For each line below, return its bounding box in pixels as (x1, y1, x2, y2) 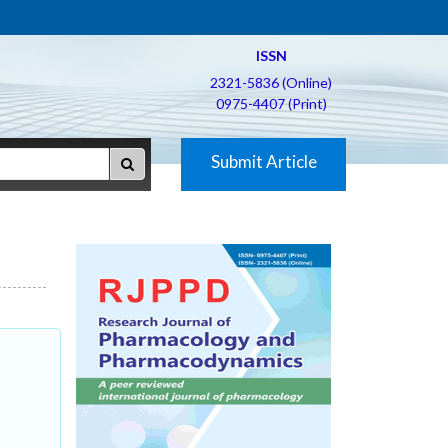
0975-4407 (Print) (215, 95, 327, 112)
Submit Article (210, 151, 317, 172)
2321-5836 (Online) (210, 74, 332, 91)
